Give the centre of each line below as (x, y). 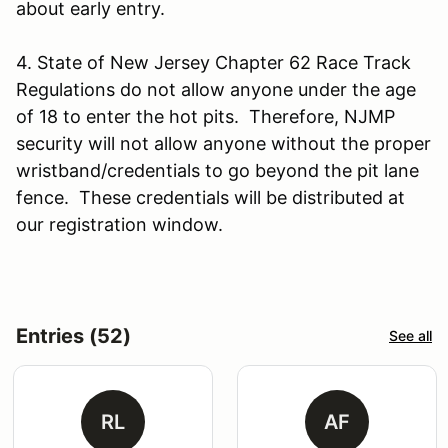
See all (410, 336)
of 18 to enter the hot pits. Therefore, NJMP (205, 116)
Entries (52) (73, 335)
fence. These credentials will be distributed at (210, 197)
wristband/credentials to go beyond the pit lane (217, 170)
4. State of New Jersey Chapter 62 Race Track (213, 62)
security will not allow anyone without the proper (223, 143)
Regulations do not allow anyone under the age (216, 89)
